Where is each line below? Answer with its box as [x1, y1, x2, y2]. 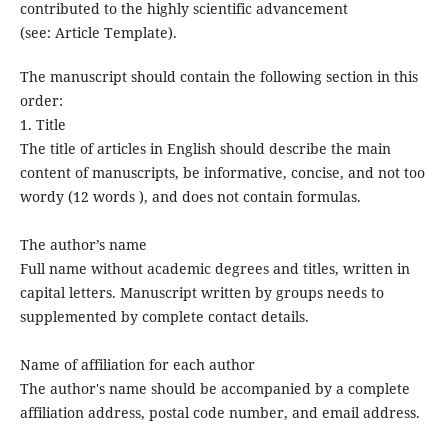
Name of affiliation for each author [19, 355, 255, 375]
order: [19, 91, 63, 111]
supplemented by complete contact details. [19, 307, 309, 327]
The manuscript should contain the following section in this [19, 67, 418, 87]
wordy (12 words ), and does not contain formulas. [19, 187, 361, 207]
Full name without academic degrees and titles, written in [19, 259, 410, 279]
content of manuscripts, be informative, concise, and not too [19, 163, 425, 183]
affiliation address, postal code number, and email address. [19, 403, 420, 423]
